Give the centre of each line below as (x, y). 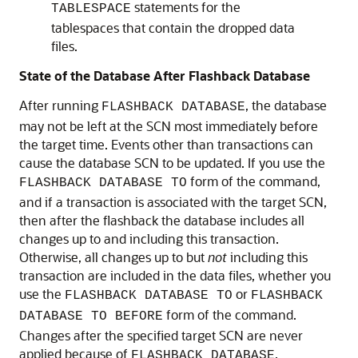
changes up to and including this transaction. (149, 239)
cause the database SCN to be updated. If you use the (172, 163)
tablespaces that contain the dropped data (173, 28)
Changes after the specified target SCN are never (161, 335)
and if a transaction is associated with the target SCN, (173, 202)
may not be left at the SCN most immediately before (169, 126)
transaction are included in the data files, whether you (175, 275)
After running (60, 105)
